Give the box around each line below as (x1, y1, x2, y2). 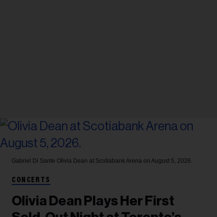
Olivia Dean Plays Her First (12, 194, 174, 208)
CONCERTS (12, 176, 50, 184)
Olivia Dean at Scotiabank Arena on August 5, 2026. (57, 157, 192, 164)
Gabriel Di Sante (12, 157, 57, 164)
